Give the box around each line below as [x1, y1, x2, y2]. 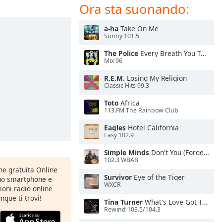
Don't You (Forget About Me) [149, 148, 204, 157]
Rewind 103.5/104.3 [104, 205, 161, 214]
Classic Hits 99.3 [104, 81, 149, 90]
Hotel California [126, 123, 179, 132]
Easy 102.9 [104, 131, 134, 140]
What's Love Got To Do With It [143, 197, 202, 207]
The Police [104, 49, 138, 58]
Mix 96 [104, 56, 122, 65]
